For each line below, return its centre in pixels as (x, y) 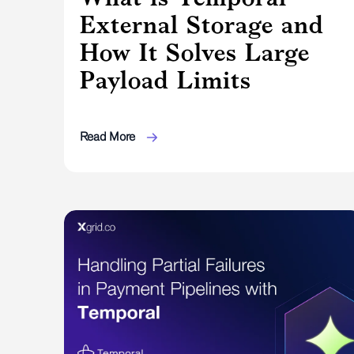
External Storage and (201, 24)
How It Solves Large (194, 52)
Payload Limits (165, 79)
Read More (109, 136)
